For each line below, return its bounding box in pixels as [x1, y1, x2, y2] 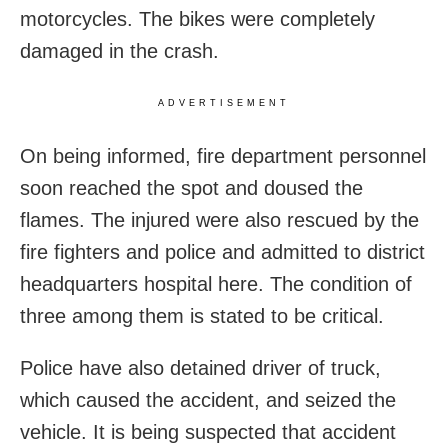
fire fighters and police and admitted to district [20, 240, 425, 263]
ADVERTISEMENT [158, 97, 290, 108]
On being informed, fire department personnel [20, 144, 426, 167]
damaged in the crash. [20, 39, 219, 62]
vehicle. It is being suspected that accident [20, 420, 396, 443]
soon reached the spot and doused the [20, 176, 363, 199]
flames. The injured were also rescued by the [20, 208, 419, 231]
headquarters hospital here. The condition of [20, 272, 412, 295]
